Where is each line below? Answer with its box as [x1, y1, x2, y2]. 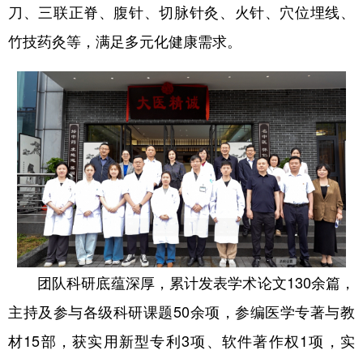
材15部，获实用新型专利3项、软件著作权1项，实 [8, 330, 355, 352]
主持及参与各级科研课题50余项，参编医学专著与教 [8, 301, 355, 322]
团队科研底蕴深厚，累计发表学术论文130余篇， [8, 271, 355, 293]
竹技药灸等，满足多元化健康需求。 [8, 30, 241, 52]
